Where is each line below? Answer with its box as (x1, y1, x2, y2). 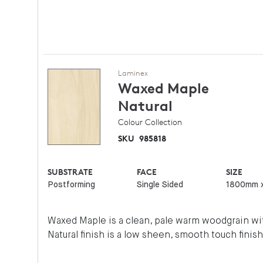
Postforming (48, 181, 96, 189)
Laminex (118, 68, 148, 77)
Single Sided (136, 181, 183, 189)
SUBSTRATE (48, 167, 93, 177)
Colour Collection (118, 117, 182, 127)
